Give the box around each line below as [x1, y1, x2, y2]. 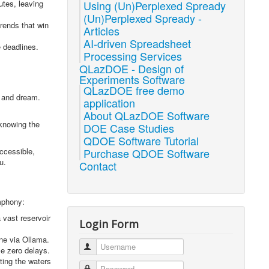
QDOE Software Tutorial [83, 133, 199, 148]
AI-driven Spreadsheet [83, 35, 192, 51]
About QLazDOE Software [83, 107, 210, 123]
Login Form [79, 217, 139, 231]
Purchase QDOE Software [83, 145, 210, 161]
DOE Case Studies [83, 120, 175, 136]
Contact [79, 158, 117, 174]
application [83, 95, 136, 110]
